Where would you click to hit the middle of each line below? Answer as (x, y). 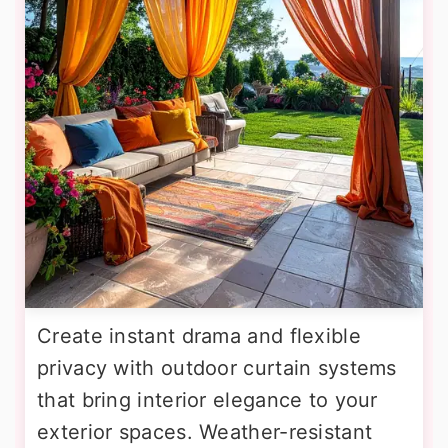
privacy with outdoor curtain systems (217, 368)
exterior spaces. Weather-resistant (205, 432)
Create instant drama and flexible (199, 336)
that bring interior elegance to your (207, 400)
